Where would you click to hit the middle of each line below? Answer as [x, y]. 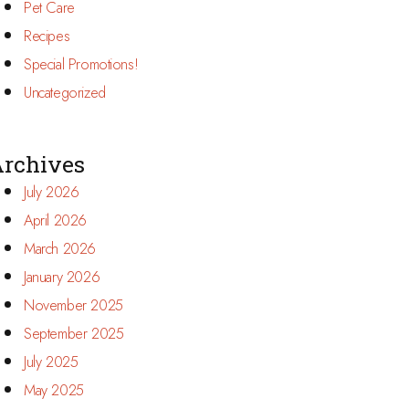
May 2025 [54, 390]
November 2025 [73, 305]
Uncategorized [65, 93]
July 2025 [51, 362]
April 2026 [55, 220]
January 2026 [62, 277]
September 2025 [74, 334]
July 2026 [52, 192]
